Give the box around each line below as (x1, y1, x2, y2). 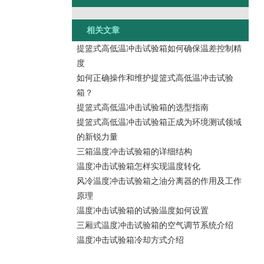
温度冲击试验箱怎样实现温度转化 (76, 161, 200, 171)
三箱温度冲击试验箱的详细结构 (76, 147, 192, 156)
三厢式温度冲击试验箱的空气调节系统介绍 (76, 220, 233, 230)
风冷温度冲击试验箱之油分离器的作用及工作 (76, 176, 242, 186)
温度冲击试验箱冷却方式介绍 (76, 235, 184, 245)
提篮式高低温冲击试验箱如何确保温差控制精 (76, 44, 242, 53)
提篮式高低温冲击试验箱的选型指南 (76, 103, 209, 112)
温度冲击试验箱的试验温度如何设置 (76, 206, 209, 215)
